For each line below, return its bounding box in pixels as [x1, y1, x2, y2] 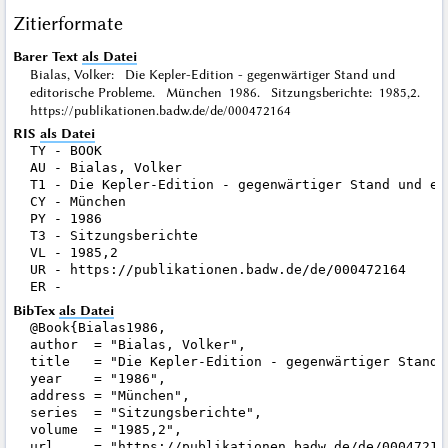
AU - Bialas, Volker [29, 160, 182, 176]
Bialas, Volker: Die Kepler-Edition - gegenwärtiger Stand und [29, 65, 395, 82]
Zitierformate [12, 11, 123, 35]
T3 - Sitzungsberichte [29, 228, 198, 244]
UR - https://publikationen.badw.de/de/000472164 [29, 262, 406, 278]
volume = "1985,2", [29, 421, 182, 437]
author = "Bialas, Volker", [29, 336, 246, 352]
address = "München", [29, 387, 190, 403]
